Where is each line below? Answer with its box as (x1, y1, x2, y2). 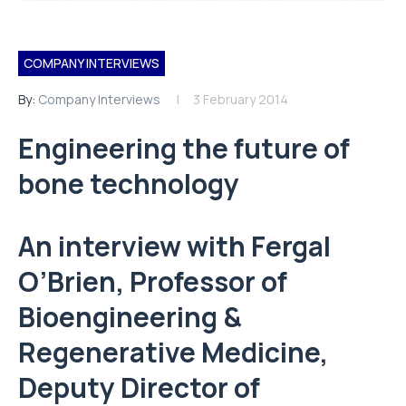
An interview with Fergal (18, 227, 331, 265)
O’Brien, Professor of (18, 263, 287, 300)
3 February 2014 (193, 91, 288, 108)
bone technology (18, 165, 239, 202)
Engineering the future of (18, 130, 350, 167)
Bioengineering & (18, 298, 242, 335)
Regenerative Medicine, (18, 333, 328, 371)
